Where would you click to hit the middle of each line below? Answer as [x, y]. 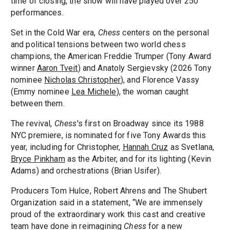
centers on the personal [165, 33]
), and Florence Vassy [160, 80]
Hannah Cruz [145, 147]
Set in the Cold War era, [54, 33]
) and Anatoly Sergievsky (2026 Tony [145, 68]
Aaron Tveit [57, 68]
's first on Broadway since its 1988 [140, 124]
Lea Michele [94, 92]
